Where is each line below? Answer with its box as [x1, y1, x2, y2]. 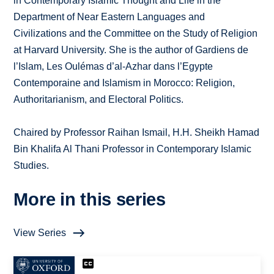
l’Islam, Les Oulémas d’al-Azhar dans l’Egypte [13, 61, 213, 72]
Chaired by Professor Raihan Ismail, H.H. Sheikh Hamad [13, 127, 260, 138]
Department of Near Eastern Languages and [13, 12, 206, 23]
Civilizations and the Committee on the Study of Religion [13, 28, 258, 39]
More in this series [13, 190, 166, 210]
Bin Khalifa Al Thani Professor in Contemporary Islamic [13, 144, 252, 155]
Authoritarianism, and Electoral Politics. [13, 94, 184, 105]
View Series [13, 228, 67, 239]
